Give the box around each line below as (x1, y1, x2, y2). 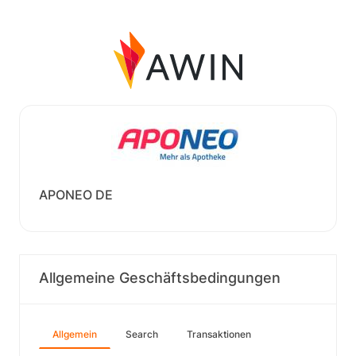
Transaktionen (187, 328, 251, 340)
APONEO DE (39, 187, 113, 203)
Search (126, 328, 158, 340)
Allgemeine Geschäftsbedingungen (39, 269, 281, 286)
